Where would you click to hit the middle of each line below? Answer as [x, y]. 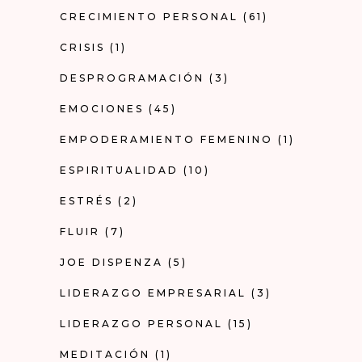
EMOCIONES [102, 108]
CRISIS [82, 47]
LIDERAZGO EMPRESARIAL [153, 293]
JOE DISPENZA [112, 262]
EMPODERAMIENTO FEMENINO [166, 139]
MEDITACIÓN [105, 354]
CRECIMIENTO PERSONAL [149, 16]
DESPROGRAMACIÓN [132, 78]
